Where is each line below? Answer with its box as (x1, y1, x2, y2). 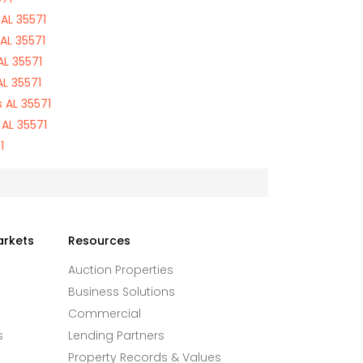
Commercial (67, 305, 141, 322)
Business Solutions (67, 284, 175, 300)
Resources (67, 233, 130, 249)
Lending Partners (67, 327, 164, 344)
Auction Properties (67, 262, 173, 278)
